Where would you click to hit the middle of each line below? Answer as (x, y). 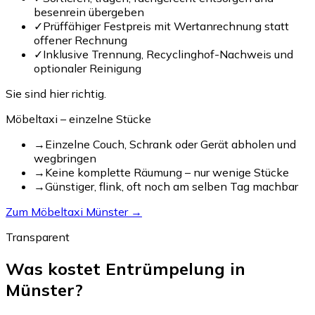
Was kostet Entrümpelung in (126, 268)
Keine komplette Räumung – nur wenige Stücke (167, 172)
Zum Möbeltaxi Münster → (74, 211)
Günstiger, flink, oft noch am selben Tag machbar (172, 186)
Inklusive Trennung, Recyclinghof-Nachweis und (168, 54)
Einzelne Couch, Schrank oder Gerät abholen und (171, 144)
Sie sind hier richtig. (56, 93)
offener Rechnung (81, 40)
